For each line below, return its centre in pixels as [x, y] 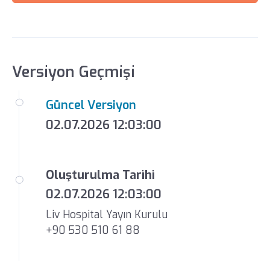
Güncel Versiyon [91, 105]
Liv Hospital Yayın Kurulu [106, 215]
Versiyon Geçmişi [73, 72]
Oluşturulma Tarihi [100, 175]
